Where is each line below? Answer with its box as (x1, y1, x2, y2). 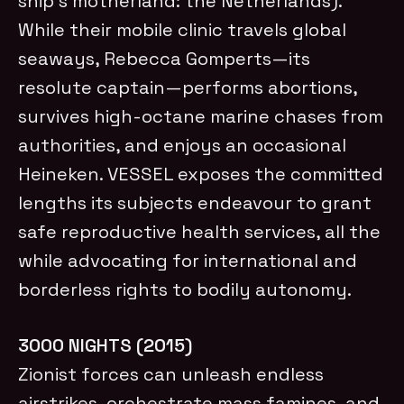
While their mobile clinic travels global (18, 17, 347, 41)
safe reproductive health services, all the (18, 219, 381, 243)
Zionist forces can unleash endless (18, 362, 325, 386)
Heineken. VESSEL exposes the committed (18, 161, 384, 186)
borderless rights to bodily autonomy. (18, 277, 353, 301)
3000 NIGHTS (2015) (18, 333, 193, 357)
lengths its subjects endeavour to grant (18, 190, 372, 215)
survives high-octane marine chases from (18, 104, 384, 128)
